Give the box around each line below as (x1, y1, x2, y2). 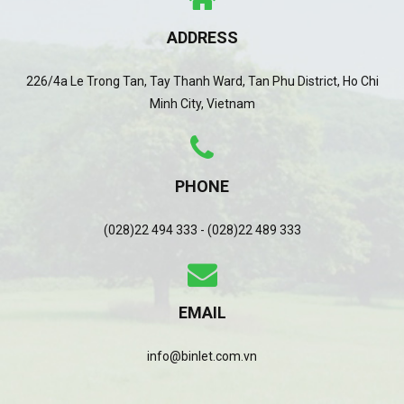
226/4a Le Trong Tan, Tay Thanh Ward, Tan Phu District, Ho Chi (25, 74, 379, 89)
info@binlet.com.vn (147, 349, 257, 364)
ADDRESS (166, 28, 238, 48)
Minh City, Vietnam (149, 96, 255, 112)
